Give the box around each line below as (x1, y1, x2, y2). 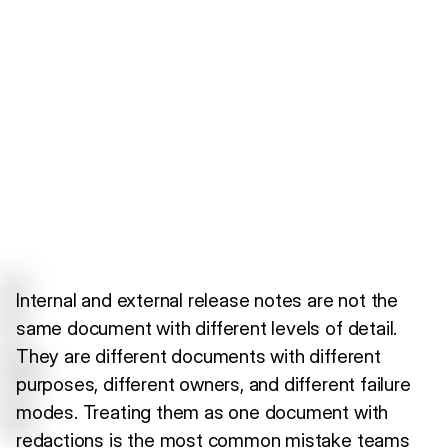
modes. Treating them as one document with (16, 399, 389, 424)
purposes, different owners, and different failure (16, 371, 411, 396)
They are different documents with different (16, 343, 381, 368)
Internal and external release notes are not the (16, 287, 398, 312)
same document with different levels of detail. (16, 315, 398, 340)
